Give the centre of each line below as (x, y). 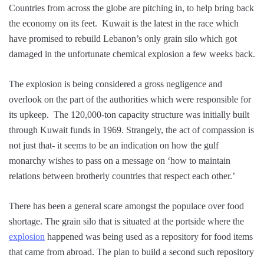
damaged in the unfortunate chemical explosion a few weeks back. (132, 54)
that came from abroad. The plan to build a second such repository (131, 252)
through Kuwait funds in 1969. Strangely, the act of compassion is (131, 130)
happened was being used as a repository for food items (149, 237)
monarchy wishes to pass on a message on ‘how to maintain (120, 161)
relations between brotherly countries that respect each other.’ (122, 176)
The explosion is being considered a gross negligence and (115, 84)
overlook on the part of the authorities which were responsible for (130, 100)
